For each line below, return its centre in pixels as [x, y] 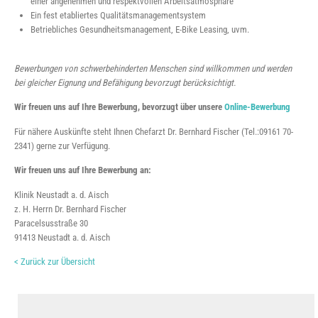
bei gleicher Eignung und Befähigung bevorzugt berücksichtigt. [125, 82]
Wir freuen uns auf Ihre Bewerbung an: [83, 170]
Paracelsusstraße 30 [51, 223]
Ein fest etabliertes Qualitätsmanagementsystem [119, 15]
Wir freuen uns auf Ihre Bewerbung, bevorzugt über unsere [119, 107]
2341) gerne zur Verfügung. [62, 146]
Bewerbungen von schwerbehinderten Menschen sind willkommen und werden [153, 68]
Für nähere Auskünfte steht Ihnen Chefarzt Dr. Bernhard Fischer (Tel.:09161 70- [154, 131]
